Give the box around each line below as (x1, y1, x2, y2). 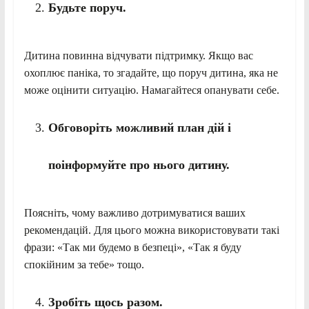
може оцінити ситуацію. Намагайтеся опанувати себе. (23, 83, 279, 96)
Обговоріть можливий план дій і (48, 120, 231, 134)
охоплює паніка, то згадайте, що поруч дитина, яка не (23, 66, 278, 79)
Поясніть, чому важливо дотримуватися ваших (23, 206, 246, 219)
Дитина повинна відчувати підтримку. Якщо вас (23, 49, 253, 61)
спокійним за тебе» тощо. (23, 258, 144, 270)
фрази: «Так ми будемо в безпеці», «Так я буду (23, 241, 241, 253)
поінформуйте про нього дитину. (48, 157, 233, 172)
